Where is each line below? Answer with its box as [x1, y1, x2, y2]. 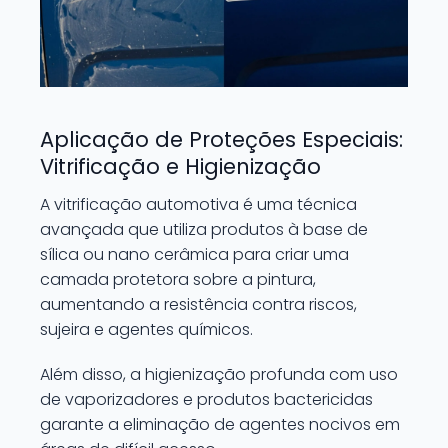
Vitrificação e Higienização [40, 152, 321, 181]
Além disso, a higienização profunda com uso [40, 363, 398, 386]
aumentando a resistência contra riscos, [40, 293, 357, 316]
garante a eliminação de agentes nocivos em [40, 413, 400, 436]
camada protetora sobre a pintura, [40, 268, 316, 291]
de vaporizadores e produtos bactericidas [40, 388, 373, 411]
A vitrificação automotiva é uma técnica [40, 193, 357, 216]
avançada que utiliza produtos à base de [40, 218, 368, 241]
